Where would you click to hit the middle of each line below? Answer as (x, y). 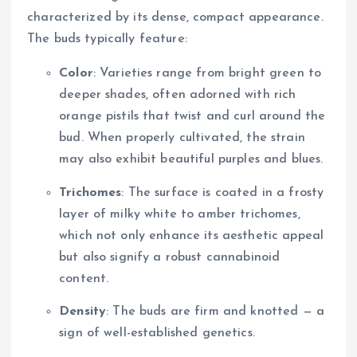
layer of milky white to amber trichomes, (180, 214)
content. (84, 279)
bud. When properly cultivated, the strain (182, 138)
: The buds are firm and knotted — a (216, 311)
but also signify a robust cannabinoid (170, 257)
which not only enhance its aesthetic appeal (192, 235)
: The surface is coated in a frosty (223, 192)
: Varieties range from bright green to (207, 74)
